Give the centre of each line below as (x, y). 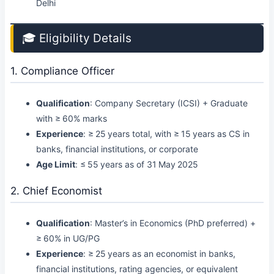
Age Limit (56, 164)
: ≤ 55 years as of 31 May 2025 (137, 164)
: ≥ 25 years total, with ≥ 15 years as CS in (166, 134)
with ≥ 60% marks (72, 118)
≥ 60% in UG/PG (68, 238)
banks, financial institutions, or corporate (117, 149)
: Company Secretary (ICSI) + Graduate (169, 103)
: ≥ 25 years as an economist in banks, (159, 254)
